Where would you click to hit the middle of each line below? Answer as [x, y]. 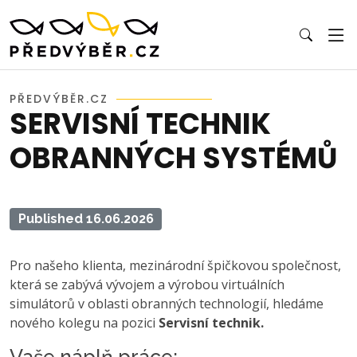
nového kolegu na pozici [84, 322]
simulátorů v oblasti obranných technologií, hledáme [167, 303]
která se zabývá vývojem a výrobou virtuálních [147, 284]
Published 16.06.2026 [86, 219]
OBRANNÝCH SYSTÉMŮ [173, 158]
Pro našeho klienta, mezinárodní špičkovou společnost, [175, 265]
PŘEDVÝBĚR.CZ [59, 99]
